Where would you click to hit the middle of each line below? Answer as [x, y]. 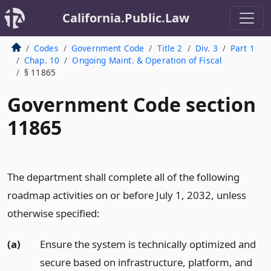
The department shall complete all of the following [123, 177]
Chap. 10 [42, 60]
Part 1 [242, 48]
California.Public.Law [126, 18]
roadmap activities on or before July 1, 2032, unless [127, 195]
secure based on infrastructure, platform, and [146, 262]
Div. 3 [206, 48]
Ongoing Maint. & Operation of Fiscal [147, 60]
